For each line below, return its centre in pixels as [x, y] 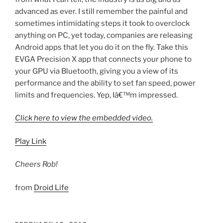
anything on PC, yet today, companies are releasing [104, 35]
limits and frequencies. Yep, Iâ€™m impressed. [96, 95]
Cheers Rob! [36, 165]
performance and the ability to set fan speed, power [105, 83]
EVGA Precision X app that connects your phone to [103, 59]
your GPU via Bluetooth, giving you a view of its [97, 71]
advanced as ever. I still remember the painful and [101, 11]
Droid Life [51, 187]
